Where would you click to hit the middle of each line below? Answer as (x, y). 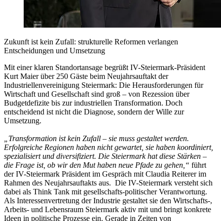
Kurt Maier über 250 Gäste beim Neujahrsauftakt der (86, 76)
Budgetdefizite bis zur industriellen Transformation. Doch (93, 103)
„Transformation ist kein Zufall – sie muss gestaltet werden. (96, 138)
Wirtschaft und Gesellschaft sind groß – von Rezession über (97, 94)
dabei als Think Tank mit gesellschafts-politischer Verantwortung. (106, 191)
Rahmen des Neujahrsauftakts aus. (57, 183)
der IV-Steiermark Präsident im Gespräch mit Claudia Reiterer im (105, 174)
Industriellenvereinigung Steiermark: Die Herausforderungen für (104, 85)
